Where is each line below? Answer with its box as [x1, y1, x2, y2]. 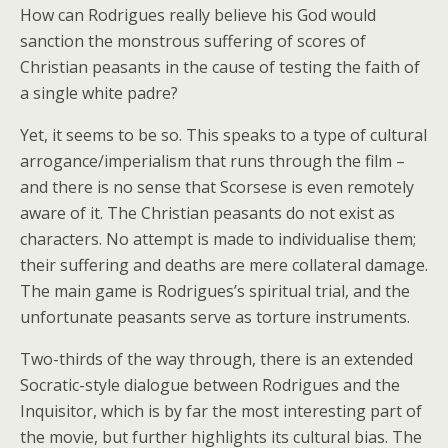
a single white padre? [20, 82, 178, 104]
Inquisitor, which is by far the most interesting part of [20, 400, 422, 422]
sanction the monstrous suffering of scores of [20, 30, 366, 52]
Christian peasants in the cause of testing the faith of [20, 56, 420, 78]
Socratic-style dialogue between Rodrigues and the [20, 374, 400, 396]
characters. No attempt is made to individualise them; [20, 228, 416, 250]
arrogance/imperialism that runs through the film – [20, 150, 405, 172]
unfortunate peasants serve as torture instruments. [20, 306, 410, 328]
